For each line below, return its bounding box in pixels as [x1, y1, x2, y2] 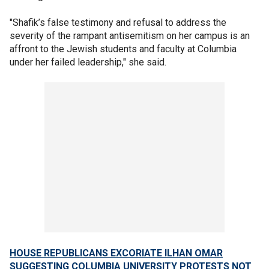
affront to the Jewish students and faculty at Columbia [10, 43, 237, 55]
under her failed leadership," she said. [10, 56, 169, 68]
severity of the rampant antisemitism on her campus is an [10, 30, 250, 41]
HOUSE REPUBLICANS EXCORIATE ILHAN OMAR [10, 247, 223, 259]
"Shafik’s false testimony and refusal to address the [10, 17, 226, 28]
